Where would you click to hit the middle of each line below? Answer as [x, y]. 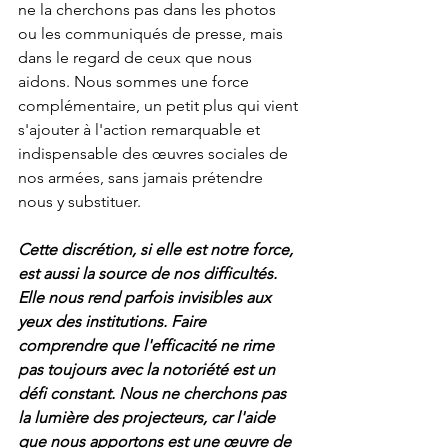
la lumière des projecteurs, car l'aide [148, 417]
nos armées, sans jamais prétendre [142, 177]
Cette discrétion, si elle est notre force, [157, 249]
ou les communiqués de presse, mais [152, 33]
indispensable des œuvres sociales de [155, 153]
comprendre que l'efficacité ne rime [148, 345]
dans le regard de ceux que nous [137, 57]
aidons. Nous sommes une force [135, 81]
